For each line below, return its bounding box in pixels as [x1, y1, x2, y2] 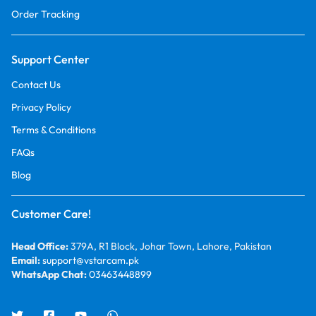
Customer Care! [11, 206, 91, 221]
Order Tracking [11, 7, 80, 20]
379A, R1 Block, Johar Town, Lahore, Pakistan [71, 239, 272, 253]
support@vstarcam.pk [42, 253, 139, 267]
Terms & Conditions [11, 123, 96, 136]
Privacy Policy [11, 100, 71, 114]
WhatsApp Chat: [11, 267, 89, 281]
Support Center [11, 51, 90, 66]
